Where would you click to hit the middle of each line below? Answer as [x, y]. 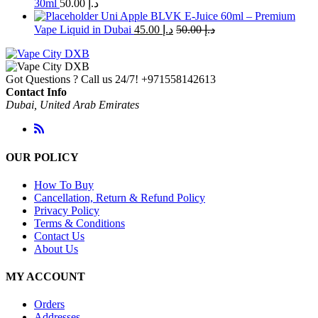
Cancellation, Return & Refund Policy [120, 197]
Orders [49, 305]
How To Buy [64, 185]
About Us [56, 248]
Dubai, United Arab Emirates [72, 105]
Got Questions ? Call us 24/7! [72, 79]
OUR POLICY [42, 157]
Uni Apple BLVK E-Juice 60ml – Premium [198, 16]
